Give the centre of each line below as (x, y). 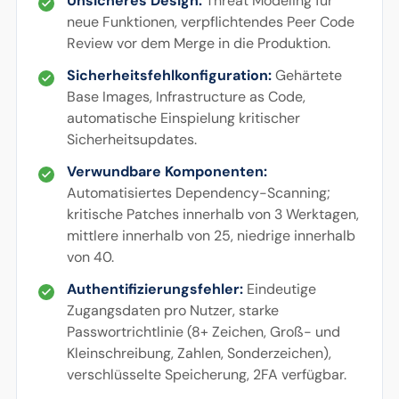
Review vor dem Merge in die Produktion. (198, 43)
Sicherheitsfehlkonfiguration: (169, 75)
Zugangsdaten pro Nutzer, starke (172, 310)
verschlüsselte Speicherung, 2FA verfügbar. (206, 375)
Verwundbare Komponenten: (167, 171)
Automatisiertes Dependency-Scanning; (198, 193)
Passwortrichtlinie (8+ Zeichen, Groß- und (203, 332)
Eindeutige (279, 289)
